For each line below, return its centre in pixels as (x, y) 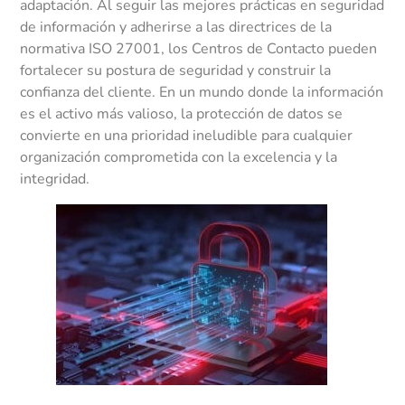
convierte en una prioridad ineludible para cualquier (187, 136)
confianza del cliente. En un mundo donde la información (202, 93)
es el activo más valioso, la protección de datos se (182, 114)
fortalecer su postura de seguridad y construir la (176, 71)
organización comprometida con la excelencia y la (179, 158)
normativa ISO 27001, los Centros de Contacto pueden (199, 49)
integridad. (55, 179)
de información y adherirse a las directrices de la (176, 28)
